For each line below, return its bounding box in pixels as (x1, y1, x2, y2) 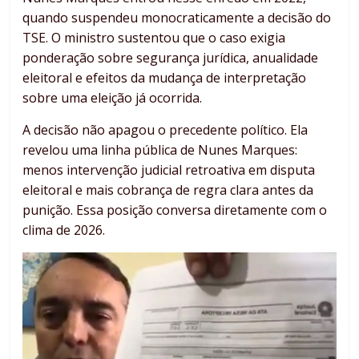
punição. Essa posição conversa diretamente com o (22, 201, 328, 220)
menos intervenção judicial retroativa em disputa (22, 161, 316, 179)
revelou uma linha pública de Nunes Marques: (22, 141, 298, 159)
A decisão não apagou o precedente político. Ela (22, 121, 309, 139)
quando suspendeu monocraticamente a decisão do (22, 9, 332, 27)
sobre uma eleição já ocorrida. (22, 89, 203, 107)
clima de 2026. (22, 221, 106, 240)
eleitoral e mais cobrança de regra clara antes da (22, 181, 314, 200)
